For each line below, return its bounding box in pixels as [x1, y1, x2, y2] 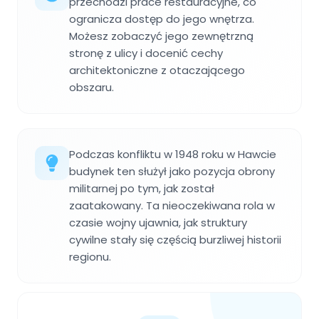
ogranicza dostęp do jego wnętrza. [69, 11, 254, 26]
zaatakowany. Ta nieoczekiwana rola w [69, 197, 275, 213]
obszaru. [69, 79, 114, 95]
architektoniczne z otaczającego [69, 62, 245, 78]
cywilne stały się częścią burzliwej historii [69, 231, 281, 247]
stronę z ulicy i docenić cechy [69, 45, 223, 61]
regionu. [69, 249, 111, 264]
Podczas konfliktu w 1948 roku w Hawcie [69, 146, 276, 162]
